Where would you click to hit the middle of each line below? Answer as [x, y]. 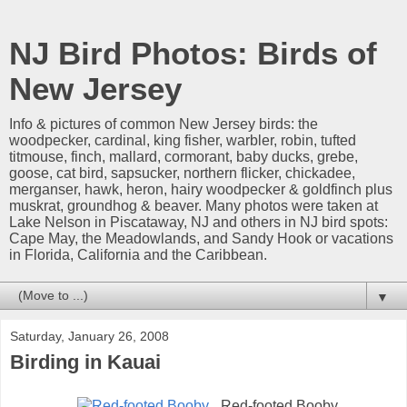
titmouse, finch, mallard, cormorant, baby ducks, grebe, [184, 157]
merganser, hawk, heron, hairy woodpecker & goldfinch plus [201, 189]
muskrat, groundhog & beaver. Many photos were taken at [194, 206]
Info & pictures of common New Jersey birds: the [164, 124]
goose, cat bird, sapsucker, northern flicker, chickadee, [182, 173]
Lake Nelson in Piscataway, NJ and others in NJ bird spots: [199, 222]
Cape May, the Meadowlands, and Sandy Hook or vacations [201, 238]
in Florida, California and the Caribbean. [138, 255]
